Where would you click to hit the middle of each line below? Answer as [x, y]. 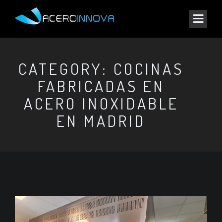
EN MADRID [101, 121]
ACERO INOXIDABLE [101, 103]
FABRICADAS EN [101, 86]
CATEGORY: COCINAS [101, 69]
